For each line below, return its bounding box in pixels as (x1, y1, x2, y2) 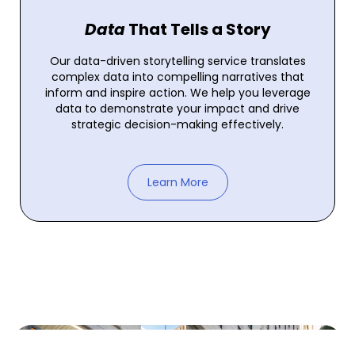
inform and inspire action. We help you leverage (44, 84, 311, 101)
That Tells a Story (124, 17, 271, 40)
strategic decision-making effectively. (71, 116, 284, 132)
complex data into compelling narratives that (51, 68, 304, 85)
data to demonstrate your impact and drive (55, 100, 300, 116)
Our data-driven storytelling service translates (49, 52, 306, 69)
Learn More (147, 174, 208, 190)
